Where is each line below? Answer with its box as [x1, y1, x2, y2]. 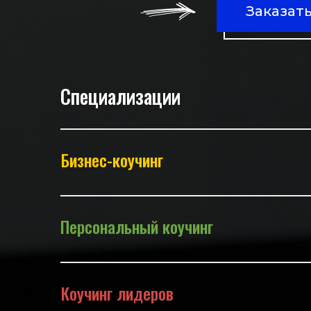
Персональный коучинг [60, 214, 213, 239]
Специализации [60, 82, 180, 110]
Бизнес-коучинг [60, 147, 163, 172]
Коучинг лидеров [60, 280, 174, 305]
